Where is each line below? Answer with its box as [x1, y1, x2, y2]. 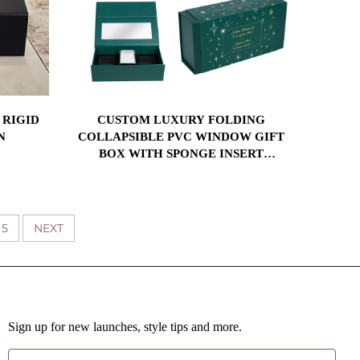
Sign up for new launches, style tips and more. [8, 319, 242, 333]
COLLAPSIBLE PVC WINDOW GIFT [78, 129, 285, 143]
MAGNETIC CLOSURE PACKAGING [76, 163, 286, 177]
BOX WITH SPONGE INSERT [99, 146, 264, 160]
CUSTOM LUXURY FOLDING [97, 112, 266, 126]
